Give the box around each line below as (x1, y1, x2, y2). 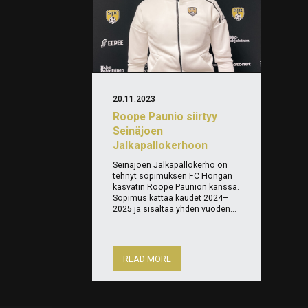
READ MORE (123, 254, 172, 265)
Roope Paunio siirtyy (113, 110, 218, 124)
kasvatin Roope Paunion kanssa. (113, 182, 240, 192)
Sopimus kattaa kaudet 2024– (113, 193, 229, 203)
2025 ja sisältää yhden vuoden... (113, 204, 237, 214)
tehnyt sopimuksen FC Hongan (113, 171, 233, 181)
